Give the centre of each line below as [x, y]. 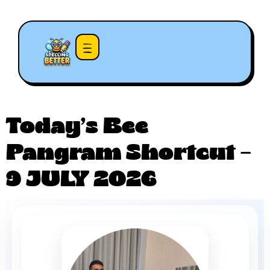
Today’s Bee [77, 127]
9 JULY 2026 [81, 180]
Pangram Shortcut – [129, 154]
